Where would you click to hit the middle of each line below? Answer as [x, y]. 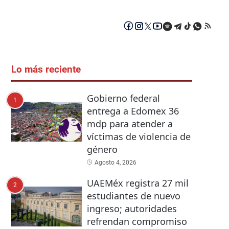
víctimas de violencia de [139, 137]
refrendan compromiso [137, 222]
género [102, 150]
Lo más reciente [46, 70]
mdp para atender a [130, 124]
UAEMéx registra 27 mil [138, 183]
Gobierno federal [123, 98]
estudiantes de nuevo [133, 196]
